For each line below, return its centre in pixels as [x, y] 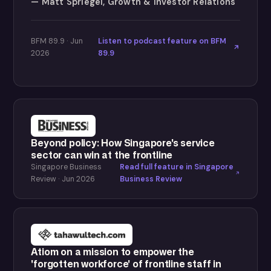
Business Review [151, 179]
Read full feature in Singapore [176, 167]
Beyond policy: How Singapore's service [123, 143]
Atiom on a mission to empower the [113, 252]
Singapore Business [67, 167]
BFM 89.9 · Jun [57, 41]
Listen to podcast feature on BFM [162, 41]
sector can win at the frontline [102, 155]
